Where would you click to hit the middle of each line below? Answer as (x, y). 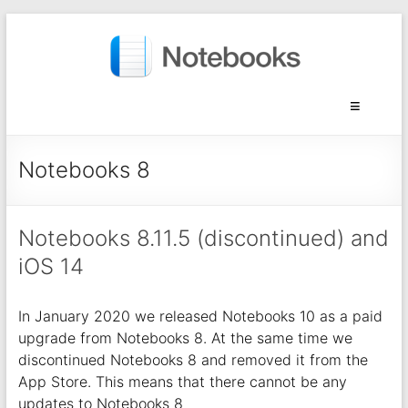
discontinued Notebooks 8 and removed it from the (193, 360)
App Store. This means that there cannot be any (182, 382)
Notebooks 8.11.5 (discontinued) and (203, 238)
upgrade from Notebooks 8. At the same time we (185, 338)
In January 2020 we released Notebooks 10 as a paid (200, 316)
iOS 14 (51, 266)
